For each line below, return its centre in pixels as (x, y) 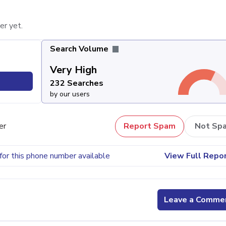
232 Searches (76, 83)
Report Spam (150, 126)
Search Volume (80, 49)
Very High (73, 70)
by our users (70, 94)
